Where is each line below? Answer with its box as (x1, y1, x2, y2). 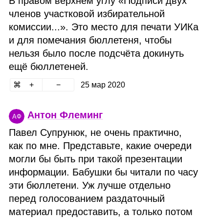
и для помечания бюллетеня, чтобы (9, 34, 172, 45)
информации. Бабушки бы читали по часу (9, 166, 198, 177)
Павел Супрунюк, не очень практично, (9, 127, 182, 138)
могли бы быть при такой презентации (9, 153, 183, 164)
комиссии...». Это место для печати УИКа (9, 21, 199, 32)
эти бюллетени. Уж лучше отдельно (9, 179, 171, 191)
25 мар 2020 (80, 80, 125, 89)
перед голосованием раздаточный (9, 193, 165, 204)
